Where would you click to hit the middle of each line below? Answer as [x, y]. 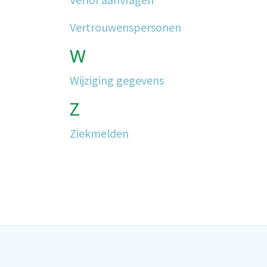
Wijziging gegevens [117, 80]
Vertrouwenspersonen [125, 27]
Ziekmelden [99, 133]
